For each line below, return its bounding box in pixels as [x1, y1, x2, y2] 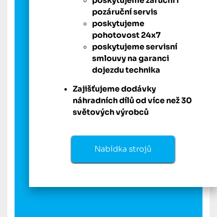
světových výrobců [73, 107, 149, 118]
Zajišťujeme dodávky [73, 84, 156, 94]
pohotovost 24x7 [92, 30, 161, 41]
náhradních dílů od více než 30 [73, 95, 192, 106]
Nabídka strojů [94, 144, 152, 155]
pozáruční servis [92, 7, 157, 17]
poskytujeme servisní [92, 42, 177, 52]
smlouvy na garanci [92, 53, 169, 64]
